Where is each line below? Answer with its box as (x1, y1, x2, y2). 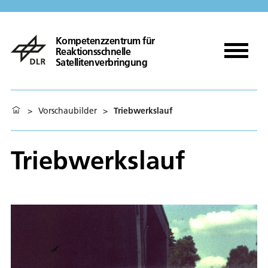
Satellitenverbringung (55, 56, 148, 68)
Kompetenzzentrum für (55, 34, 155, 47)
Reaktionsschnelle (55, 45, 131, 57)
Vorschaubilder (38, 105, 97, 116)
